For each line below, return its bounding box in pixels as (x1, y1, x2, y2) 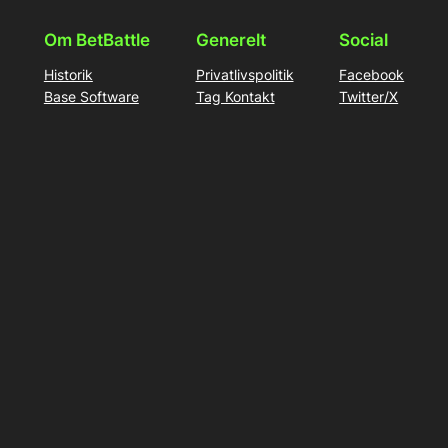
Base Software (43, 87, 139, 105)
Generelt (195, 29, 266, 50)
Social (339, 29, 389, 50)
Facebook (339, 65, 405, 83)
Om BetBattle (43, 29, 150, 50)
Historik (43, 65, 93, 83)
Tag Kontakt (195, 87, 275, 105)
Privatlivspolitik (195, 65, 294, 83)
